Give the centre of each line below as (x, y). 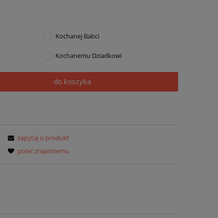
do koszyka (73, 82)
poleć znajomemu (43, 151)
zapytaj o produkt (43, 137)
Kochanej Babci (78, 36)
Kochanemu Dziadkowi (89, 56)
